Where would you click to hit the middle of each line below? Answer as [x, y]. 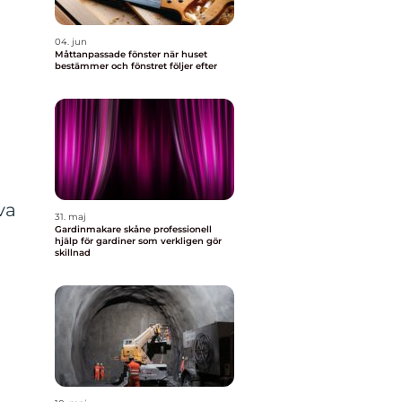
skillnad [73, 253]
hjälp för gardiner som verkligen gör [138, 241]
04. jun [71, 42]
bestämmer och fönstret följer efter [136, 66]
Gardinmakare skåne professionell [104, 229]
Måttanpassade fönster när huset [109, 54]
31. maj [70, 217]
